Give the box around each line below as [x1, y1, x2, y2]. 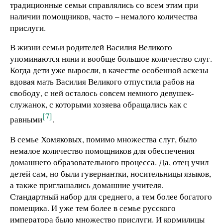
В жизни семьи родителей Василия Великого [10, 41, 172, 53]
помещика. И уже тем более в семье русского [10, 202, 176, 214]
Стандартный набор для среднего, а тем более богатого [10, 190, 212, 202]
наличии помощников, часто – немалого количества [10, 10, 198, 22]
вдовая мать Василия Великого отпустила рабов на [10, 76, 195, 88]
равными [10, 113, 42, 125]
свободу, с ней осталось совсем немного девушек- [10, 87, 194, 99]
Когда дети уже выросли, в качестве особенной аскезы [10, 64, 208, 76]
